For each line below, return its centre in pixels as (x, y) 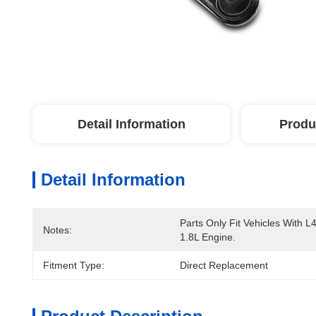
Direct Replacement (224, 265)
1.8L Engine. (208, 237)
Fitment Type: (74, 265)
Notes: (57, 230)
